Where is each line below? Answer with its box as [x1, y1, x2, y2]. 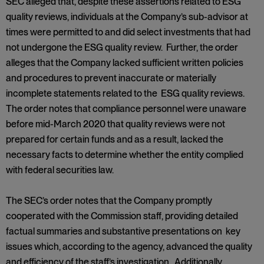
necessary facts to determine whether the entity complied [6, 149, 243, 160]
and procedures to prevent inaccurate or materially [6, 72, 216, 84]
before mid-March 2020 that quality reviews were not [6, 118, 225, 130]
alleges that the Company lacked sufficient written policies [6, 57, 243, 68]
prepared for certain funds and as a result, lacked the [6, 134, 223, 145]
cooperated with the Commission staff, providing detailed [6, 210, 238, 222]
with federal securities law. [6, 164, 114, 176]
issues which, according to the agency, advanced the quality [6, 241, 252, 252]
